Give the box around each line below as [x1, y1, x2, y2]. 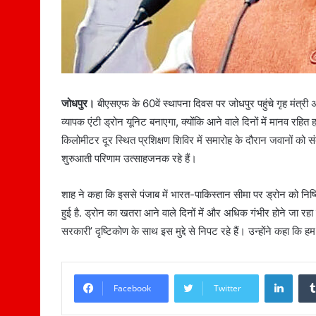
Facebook [114, 282, 151, 295]
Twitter [214, 282, 241, 295]
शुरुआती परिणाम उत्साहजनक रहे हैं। [61, 152, 197, 166]
